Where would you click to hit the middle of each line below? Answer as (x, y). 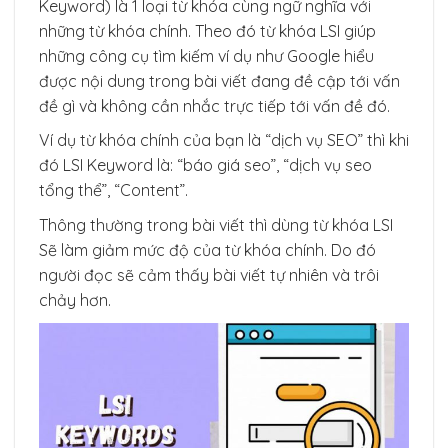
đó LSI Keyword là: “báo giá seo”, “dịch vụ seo (205, 165)
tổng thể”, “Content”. (113, 190)
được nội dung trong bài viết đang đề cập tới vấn (219, 80)
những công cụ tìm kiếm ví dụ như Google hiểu (206, 55)
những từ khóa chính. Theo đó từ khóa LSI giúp (207, 30)
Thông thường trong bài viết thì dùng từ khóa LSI (216, 225)
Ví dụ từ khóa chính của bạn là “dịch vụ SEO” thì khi (224, 140)
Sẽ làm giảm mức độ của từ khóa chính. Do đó (207, 250)
